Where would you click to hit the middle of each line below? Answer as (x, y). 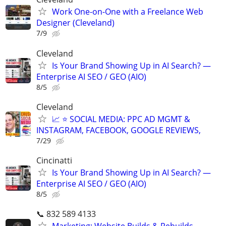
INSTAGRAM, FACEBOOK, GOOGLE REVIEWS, (119, 130)
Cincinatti (54, 160)
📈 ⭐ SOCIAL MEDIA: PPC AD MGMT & (121, 119)
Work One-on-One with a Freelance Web (128, 12)
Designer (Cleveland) (75, 23)
